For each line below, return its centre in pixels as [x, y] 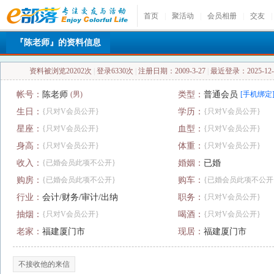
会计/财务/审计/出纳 [80, 197]
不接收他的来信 [44, 264]
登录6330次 [115, 71]
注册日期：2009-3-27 [172, 71]
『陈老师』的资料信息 [58, 43]
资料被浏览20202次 [61, 71]
